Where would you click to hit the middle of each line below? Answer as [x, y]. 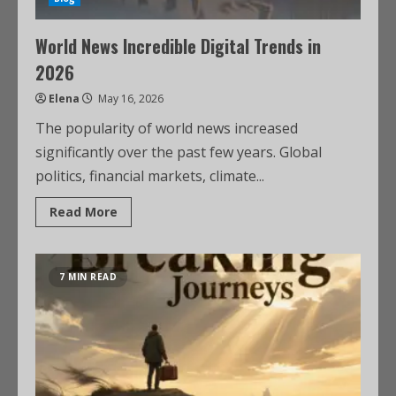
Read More [84, 212]
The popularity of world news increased [167, 128]
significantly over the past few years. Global [179, 152]
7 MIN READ [88, 277]
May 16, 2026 [129, 99]
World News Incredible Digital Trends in [178, 46]
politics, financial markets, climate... [150, 176]
